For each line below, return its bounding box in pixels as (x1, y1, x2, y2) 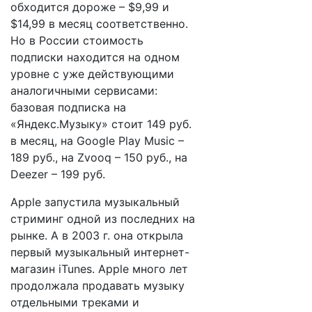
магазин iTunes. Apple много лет (10, 262, 188, 276)
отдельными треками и (10, 295, 139, 309)
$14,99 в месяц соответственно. (10, 17, 188, 31)
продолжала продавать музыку (10, 279, 185, 292)
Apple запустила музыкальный (10, 195, 180, 209)
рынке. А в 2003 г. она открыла (10, 228, 183, 242)
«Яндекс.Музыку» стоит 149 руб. (10, 117, 192, 131)
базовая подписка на (10, 100, 126, 114)
